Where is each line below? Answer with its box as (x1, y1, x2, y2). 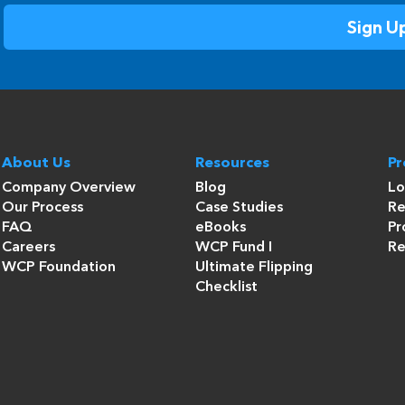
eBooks (194, 221, 246, 235)
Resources (194, 156, 269, 171)
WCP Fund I (194, 240, 272, 255)
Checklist (194, 280, 258, 295)
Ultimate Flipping (194, 260, 313, 275)
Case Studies (194, 201, 283, 215)
